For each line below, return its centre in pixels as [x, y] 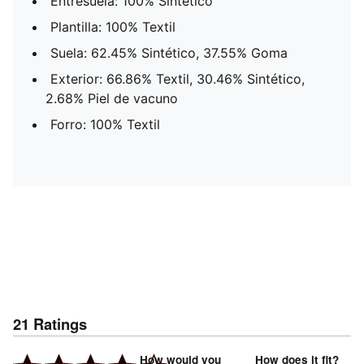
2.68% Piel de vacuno [112, 98]
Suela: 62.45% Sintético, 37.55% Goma [169, 53]
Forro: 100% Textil [105, 124]
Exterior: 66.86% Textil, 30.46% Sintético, [178, 79]
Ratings [60, 324]
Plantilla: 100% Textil [113, 27]
